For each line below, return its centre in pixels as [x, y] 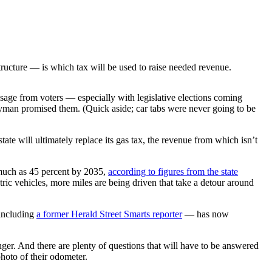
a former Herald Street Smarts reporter [109, 214]
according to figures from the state [173, 171]
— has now [206, 214]
